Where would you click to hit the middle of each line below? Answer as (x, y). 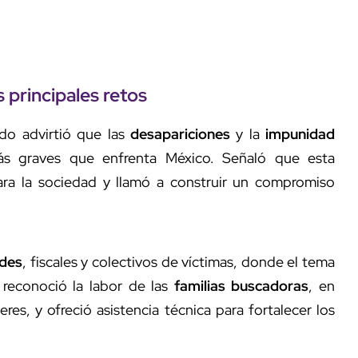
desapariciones (180, 133)
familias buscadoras (241, 285)
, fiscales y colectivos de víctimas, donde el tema (179, 261)
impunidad (300, 133)
